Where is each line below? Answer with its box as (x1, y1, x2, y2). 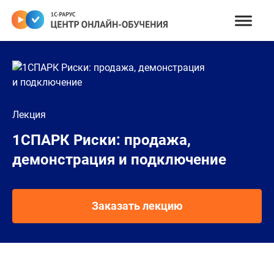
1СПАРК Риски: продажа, (12, 131, 191, 149)
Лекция (12, 109, 46, 120)
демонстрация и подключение (12, 151, 226, 168)
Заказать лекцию (91, 199, 183, 212)
